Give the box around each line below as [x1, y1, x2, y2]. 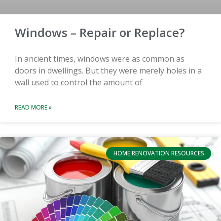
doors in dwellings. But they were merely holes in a [15, 65, 202, 76]
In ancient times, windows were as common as [15, 53, 184, 64]
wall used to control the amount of [15, 76, 143, 88]
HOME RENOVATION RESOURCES [113, 148, 204, 157]
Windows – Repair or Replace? [15, 24, 184, 40]
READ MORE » [15, 103, 52, 111]
